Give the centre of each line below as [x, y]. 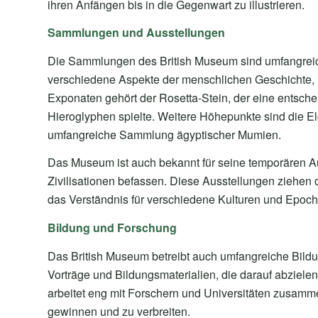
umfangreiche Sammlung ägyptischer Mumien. [164, 134]
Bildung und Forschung [112, 227]
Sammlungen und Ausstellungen [136, 33]
